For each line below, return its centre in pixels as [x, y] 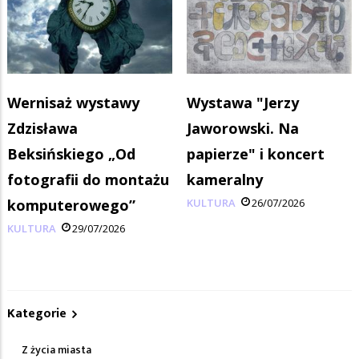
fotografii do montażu [88, 179]
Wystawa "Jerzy [243, 102]
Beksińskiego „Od [71, 153]
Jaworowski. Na [243, 128]
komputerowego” [71, 205]
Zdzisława [42, 128]
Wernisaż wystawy [73, 102]
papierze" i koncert [256, 153]
